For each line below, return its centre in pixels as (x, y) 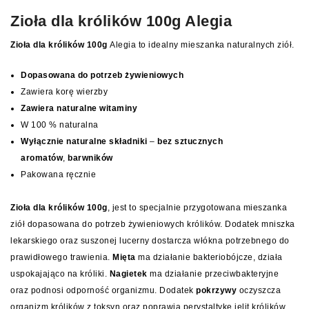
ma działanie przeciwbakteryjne (213, 274)
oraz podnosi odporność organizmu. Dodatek (103, 291)
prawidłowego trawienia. (61, 258)
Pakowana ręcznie (58, 175)
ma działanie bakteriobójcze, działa (209, 258)
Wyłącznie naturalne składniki (84, 142)
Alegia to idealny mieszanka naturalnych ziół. (202, 45)
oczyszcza (259, 291)
